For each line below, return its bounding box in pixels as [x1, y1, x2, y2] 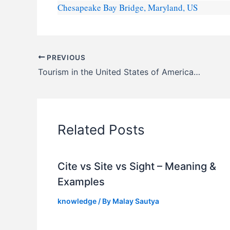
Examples [57, 176, 105, 188]
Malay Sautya [112, 197, 159, 206]
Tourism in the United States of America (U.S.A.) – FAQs [194, 67, 200, 78]
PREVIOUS [45, 53, 86, 62]
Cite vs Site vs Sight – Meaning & [57, 160, 216, 173]
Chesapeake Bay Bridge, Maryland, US [57, 1, 198, 13]
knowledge [57, 197, 97, 206]
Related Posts [57, 122, 145, 138]
